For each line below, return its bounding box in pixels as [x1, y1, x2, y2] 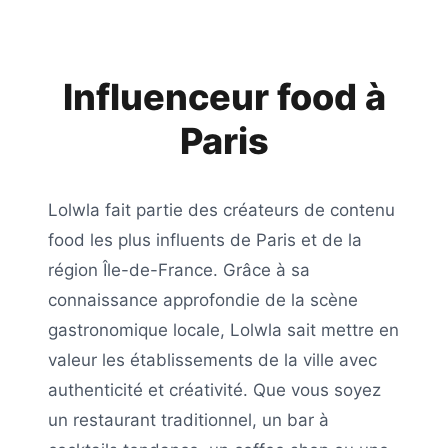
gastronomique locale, [48, 320, 230, 340]
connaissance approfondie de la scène [48, 290, 358, 310]
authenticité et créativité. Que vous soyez [48, 380, 381, 400]
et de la [296, 230, 362, 250]
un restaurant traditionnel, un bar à [48, 410, 329, 430]
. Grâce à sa [213, 260, 310, 280]
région [48, 260, 103, 280]
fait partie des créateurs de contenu [100, 200, 395, 220]
